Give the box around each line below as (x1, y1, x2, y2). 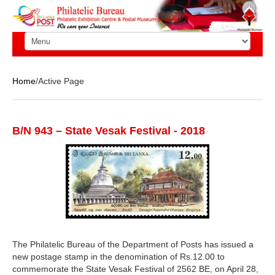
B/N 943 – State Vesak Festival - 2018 (12, 125, 205, 137)
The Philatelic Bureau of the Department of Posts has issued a (12, 239, 254, 250)
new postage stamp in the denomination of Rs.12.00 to (12, 252, 225, 262)
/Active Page (36, 76, 84, 87)
